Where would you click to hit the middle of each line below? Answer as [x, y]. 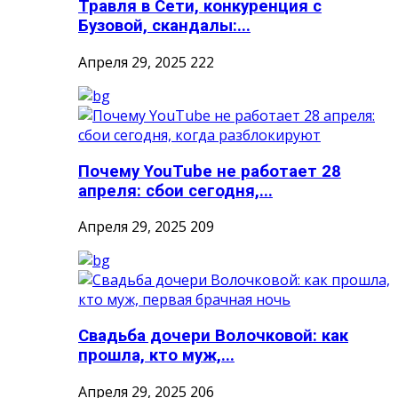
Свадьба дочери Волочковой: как [213, 336]
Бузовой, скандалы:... [164, 26]
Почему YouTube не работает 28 [210, 171]
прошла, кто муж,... [156, 356]
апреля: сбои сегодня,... [175, 191]
